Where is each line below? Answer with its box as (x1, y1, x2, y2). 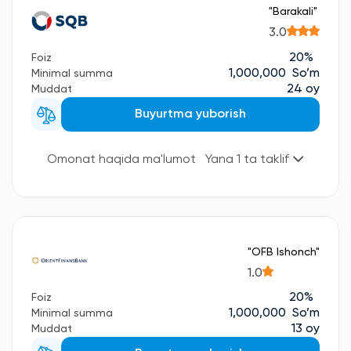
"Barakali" (269, 6, 317, 18)
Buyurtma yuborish (134, 107, 246, 121)
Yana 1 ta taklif (205, 154, 292, 167)
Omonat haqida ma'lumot (47, 153, 196, 166)
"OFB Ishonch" (248, 246, 320, 258)
